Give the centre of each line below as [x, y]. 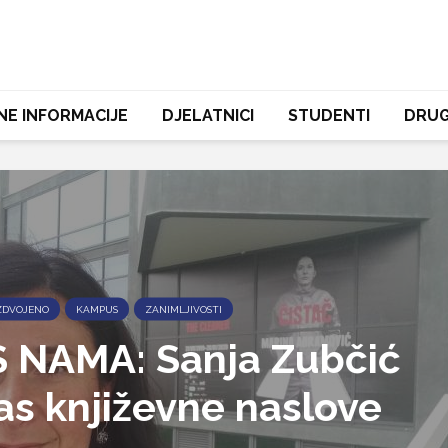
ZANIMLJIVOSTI [183, 309]
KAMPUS [96, 309]
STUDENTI [328, 115]
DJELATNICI [207, 115]
